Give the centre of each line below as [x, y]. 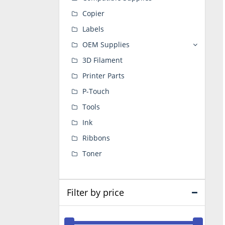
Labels [93, 29]
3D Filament [102, 60]
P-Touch [96, 91]
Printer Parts [103, 76]
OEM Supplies [106, 44]
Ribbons [96, 138]
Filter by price [95, 192]
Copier [93, 13]
